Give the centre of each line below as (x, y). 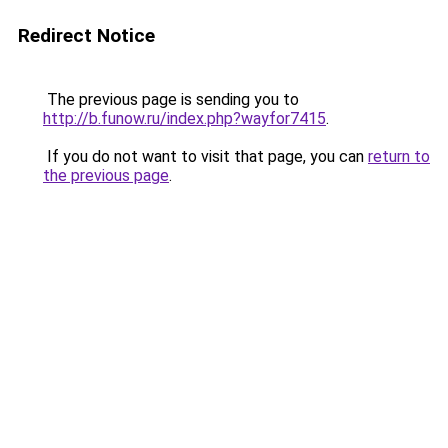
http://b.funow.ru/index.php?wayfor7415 (184, 118)
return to (399, 156)
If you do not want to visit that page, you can (205, 156)
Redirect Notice (86, 35)
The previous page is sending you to (171, 99)
